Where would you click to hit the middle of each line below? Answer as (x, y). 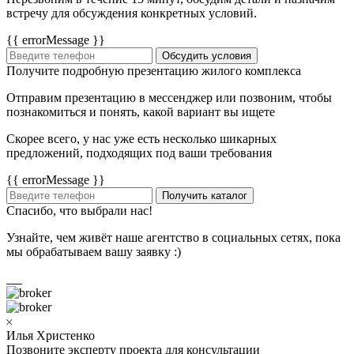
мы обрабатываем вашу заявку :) (94, 252)
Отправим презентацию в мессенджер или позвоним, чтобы (169, 98)
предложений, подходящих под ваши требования (139, 153)
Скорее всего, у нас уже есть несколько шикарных (141, 139)
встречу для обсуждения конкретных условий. (132, 13)
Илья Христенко (51, 336)
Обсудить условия (207, 56)
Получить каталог (205, 196)
